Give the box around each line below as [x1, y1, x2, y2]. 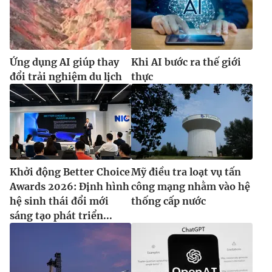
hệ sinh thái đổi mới [10, 194, 109, 207]
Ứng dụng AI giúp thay [10, 55, 119, 68]
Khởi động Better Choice [10, 165, 130, 178]
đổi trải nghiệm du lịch [10, 70, 122, 83]
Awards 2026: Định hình [10, 180, 129, 192]
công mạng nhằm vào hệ [131, 180, 250, 192]
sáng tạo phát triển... [10, 209, 112, 222]
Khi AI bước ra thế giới [131, 55, 241, 68]
